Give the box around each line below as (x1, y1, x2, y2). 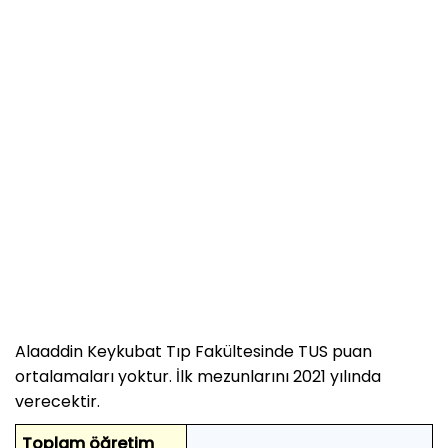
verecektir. (15, 389, 100, 413)
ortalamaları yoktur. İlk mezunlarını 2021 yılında (15, 364, 381, 388)
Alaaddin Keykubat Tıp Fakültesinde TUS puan (15, 339, 372, 363)
